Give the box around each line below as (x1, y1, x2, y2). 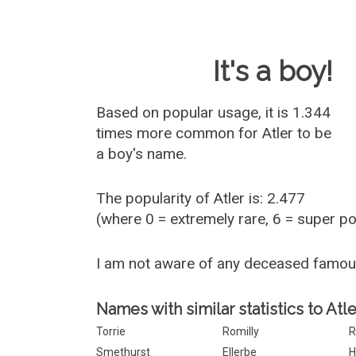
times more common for (96, 124, 263, 142)
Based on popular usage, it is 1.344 (96, 103, 331, 122)
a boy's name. (96, 145, 188, 163)
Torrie (96, 325, 126, 338)
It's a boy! (213, 55, 334, 87)
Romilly (222, 325, 260, 338)
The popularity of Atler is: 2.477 (96, 189, 306, 207)
